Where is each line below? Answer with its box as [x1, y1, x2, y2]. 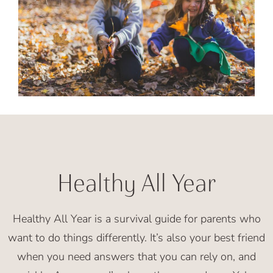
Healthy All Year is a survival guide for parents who [12, 211, 261, 226]
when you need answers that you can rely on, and [17, 249, 256, 264]
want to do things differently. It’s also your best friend [8, 230, 265, 245]
